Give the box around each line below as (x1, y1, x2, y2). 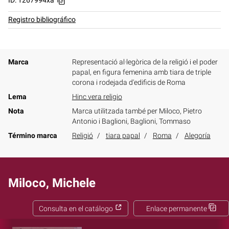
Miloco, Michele (8, 176, 96, 191)
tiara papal (105, 131, 140, 141)
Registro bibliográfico (8, 15, 76, 25)
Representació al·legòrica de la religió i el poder (72, 58, 218, 67)
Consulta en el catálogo (38, 204, 114, 214)
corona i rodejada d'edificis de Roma (72, 78, 186, 87)
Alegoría (184, 131, 211, 141)
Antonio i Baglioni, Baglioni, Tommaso (72, 117, 191, 126)
